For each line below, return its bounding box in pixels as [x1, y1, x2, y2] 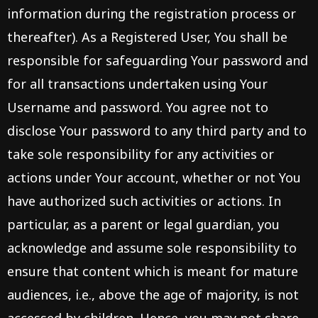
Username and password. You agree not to [7, 99, 268, 116]
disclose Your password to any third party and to [7, 122, 307, 139]
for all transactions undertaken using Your [7, 75, 268, 92]
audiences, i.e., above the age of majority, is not [7, 286, 299, 303]
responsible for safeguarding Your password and [7, 52, 308, 69]
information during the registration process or [7, 5, 296, 22]
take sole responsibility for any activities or [7, 146, 274, 163]
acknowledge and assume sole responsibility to [7, 239, 297, 256]
